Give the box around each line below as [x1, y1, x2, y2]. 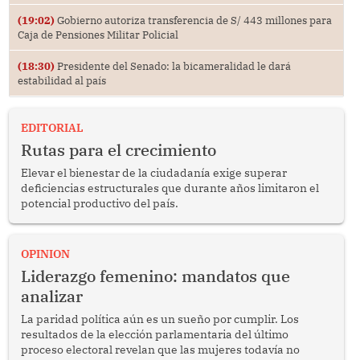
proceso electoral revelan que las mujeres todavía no [20, 342, 300, 357]
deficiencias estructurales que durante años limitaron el [20, 180, 319, 195]
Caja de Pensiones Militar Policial [17, 27, 178, 41]
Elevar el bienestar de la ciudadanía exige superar [20, 165, 287, 180]
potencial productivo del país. [20, 195, 178, 211]
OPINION [20, 246, 70, 261]
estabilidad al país [17, 73, 106, 87]
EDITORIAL [20, 120, 84, 135]
